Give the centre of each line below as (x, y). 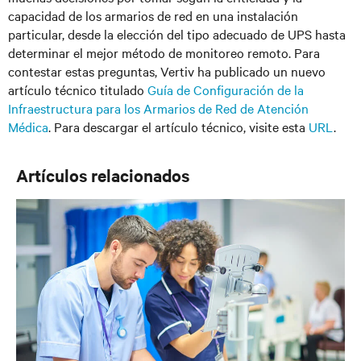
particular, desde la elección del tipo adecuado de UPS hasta (177, 34)
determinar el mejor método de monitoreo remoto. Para (164, 52)
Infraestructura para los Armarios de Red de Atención (158, 108)
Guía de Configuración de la (226, 89)
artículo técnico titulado (78, 89)
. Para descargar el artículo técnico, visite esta (178, 127)
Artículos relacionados (103, 175)
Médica (28, 127)
